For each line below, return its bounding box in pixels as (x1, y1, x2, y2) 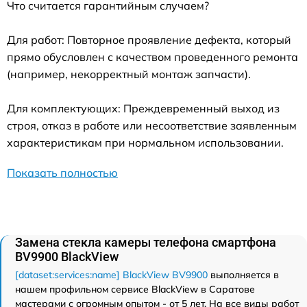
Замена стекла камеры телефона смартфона (15, 234, 276, 249)
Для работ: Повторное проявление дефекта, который (7, 32, 291, 47)
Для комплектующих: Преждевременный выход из (7, 101, 280, 115)
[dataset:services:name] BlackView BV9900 (15, 268, 208, 281)
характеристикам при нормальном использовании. (7, 135, 284, 149)
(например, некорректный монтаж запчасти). (7, 66, 251, 81)
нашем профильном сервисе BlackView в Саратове (15, 282, 255, 295)
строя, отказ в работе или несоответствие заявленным (7, 118, 297, 132)
